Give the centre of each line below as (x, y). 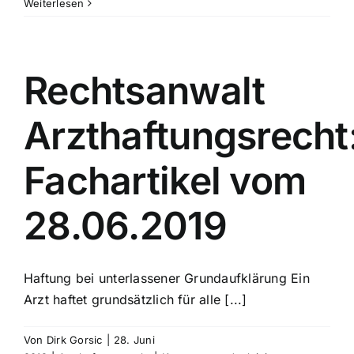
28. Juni (134, 340)
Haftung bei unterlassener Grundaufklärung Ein (167, 278)
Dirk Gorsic (74, 340)
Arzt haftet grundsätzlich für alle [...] (136, 299)
